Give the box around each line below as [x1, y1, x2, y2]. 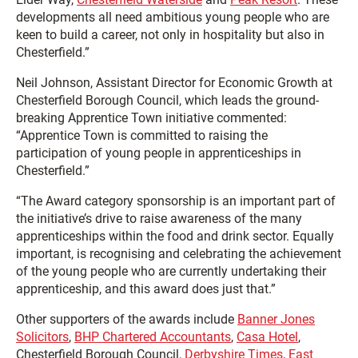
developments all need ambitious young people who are [16, 10, 329, 25]
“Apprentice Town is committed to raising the [16, 128, 268, 143]
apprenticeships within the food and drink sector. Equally [16, 229, 334, 244]
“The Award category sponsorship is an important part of [16, 193, 336, 209]
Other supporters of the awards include [16, 312, 237, 327]
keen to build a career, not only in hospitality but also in [16, 27, 324, 42]
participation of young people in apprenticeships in [16, 145, 301, 161]
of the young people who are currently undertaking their [16, 264, 326, 279]
